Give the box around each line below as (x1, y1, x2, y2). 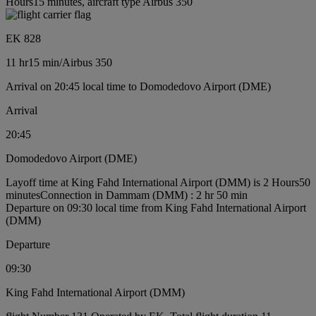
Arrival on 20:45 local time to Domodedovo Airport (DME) (6, 80, 271, 92)
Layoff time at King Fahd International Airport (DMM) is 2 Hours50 (6, 176, 310, 188)
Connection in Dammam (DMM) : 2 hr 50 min (40, 188, 248, 201)
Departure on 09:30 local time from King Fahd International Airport (6, 201, 306, 214)
